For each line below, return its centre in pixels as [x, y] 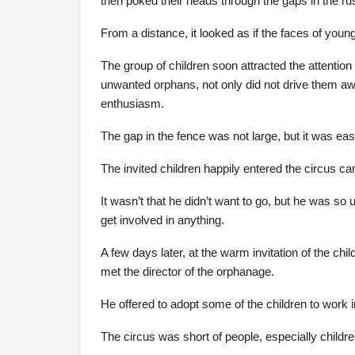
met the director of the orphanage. [187, 271]
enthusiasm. [132, 103]
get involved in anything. [162, 220]
